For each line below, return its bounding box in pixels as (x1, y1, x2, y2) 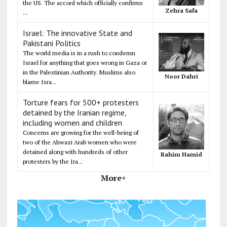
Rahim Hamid (160, 150, 202, 158)
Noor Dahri (164, 72, 198, 80)
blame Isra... (22, 78, 56, 86)
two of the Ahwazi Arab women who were (22, 138, 137, 146)
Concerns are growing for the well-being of (22, 128, 139, 136)
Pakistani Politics (22, 37, 81, 48)
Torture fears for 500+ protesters (22, 97, 139, 107)
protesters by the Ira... (22, 157, 83, 165)
